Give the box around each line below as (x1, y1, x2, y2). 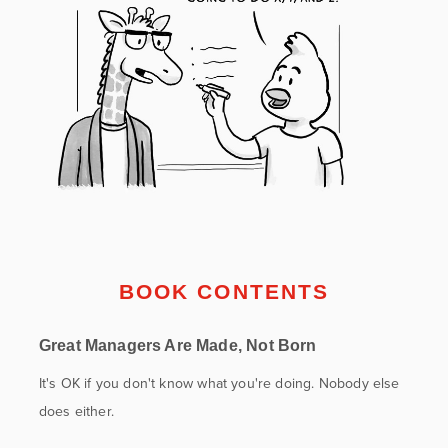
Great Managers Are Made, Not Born (38, 336, 317, 354)
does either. (38, 402, 114, 420)
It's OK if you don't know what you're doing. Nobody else (38, 374, 400, 392)
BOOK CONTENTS (118, 279, 330, 303)
